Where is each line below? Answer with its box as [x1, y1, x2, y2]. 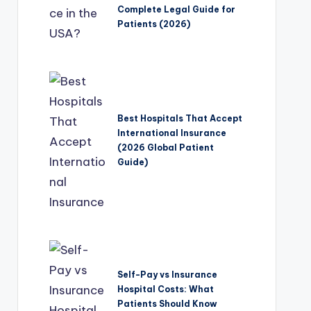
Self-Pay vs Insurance [117, 269, 218, 280]
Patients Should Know [117, 298, 218, 309]
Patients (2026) [117, 18, 191, 29]
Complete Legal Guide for [117, 3, 236, 15]
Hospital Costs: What [117, 283, 215, 294]
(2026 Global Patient [117, 142, 215, 153]
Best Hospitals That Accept [117, 113, 243, 124]
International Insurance [117, 128, 227, 139]
